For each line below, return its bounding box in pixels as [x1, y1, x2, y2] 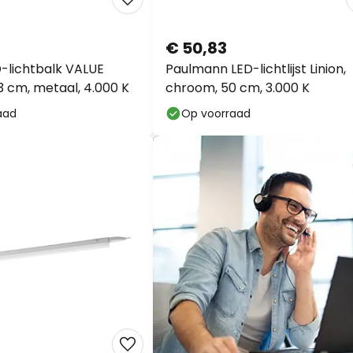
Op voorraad [181, 106, 251, 121]
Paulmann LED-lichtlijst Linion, [165, 60, 346, 78]
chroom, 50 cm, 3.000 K [165, 79, 310, 97]
